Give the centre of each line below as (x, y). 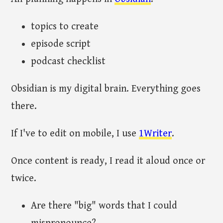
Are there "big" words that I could (104, 206)
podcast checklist (68, 62)
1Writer (156, 134)
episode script (61, 44)
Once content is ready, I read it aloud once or (108, 161)
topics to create (65, 27)
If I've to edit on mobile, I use (75, 134)
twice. (24, 179)
